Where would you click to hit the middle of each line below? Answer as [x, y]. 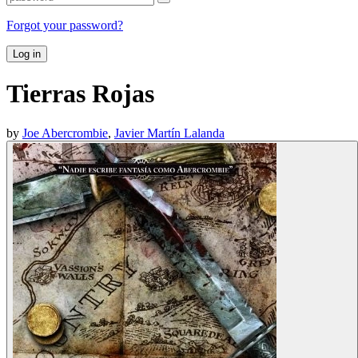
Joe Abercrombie [65, 133]
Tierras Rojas [80, 94]
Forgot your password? [65, 25]
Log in [27, 54]
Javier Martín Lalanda [169, 133]
